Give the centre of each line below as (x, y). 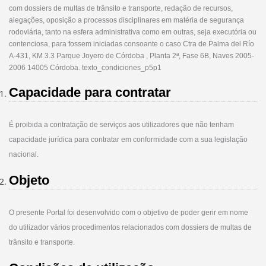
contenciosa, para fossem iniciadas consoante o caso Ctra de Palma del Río (132, 44)
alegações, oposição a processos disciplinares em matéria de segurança (126, 20)
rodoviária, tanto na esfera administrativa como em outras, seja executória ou (133, 32)
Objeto (29, 180)
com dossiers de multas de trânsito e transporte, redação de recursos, (121, 8)
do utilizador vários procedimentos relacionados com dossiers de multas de (130, 227)
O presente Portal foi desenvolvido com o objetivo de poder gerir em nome (129, 213)
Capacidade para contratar (90, 92)
